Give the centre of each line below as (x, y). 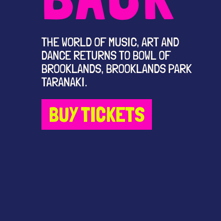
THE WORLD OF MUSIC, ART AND (110, 42)
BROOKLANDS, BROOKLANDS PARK (117, 69)
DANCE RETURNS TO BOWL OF (106, 55)
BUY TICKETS (97, 115)
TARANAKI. (64, 82)
